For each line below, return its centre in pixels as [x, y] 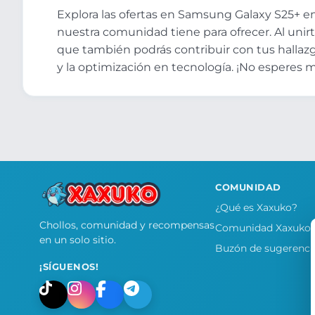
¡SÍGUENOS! [69, 266]
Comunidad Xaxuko [263, 227]
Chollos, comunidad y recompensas [127, 225]
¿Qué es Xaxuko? [256, 207]
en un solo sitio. [78, 239]
